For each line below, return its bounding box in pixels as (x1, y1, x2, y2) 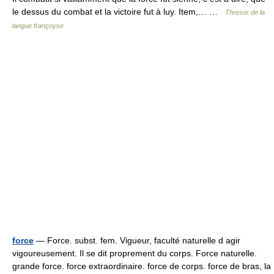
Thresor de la (225, 9, 265, 17)
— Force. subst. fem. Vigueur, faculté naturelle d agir (34, 235, 240, 246)
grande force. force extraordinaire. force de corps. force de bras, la (12, 261, 271, 272)
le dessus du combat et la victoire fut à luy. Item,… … (12, 7, 225, 17)
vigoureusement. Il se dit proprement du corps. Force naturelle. (12, 248, 257, 259)
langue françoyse (12, 22, 64, 30)
